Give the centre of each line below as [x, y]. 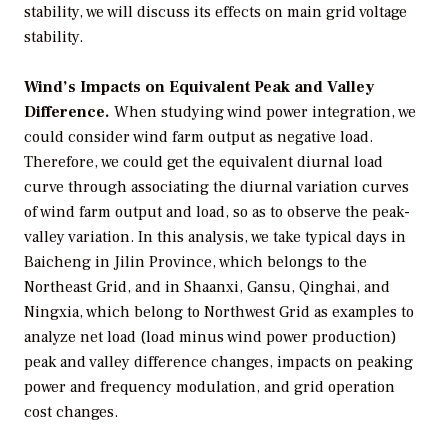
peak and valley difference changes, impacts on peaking [218, 362]
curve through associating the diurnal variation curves [216, 187]
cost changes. [71, 412]
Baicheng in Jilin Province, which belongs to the [195, 262]
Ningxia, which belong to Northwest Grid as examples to [219, 312]
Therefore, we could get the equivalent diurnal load [203, 162]
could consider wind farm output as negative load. [198, 137]
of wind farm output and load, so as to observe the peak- [217, 212]
